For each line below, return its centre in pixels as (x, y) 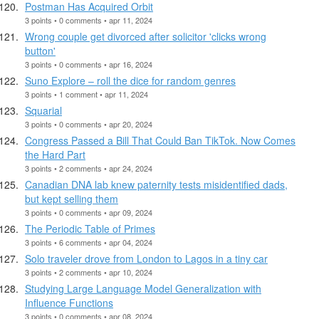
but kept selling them (72, 198)
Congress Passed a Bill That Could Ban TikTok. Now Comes (160, 140)
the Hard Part (55, 154)
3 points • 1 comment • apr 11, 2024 (87, 94)
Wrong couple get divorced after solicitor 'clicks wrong (146, 36)
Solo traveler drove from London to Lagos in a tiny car (146, 258)
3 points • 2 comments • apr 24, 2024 (89, 168)
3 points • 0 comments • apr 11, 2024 (89, 20)
